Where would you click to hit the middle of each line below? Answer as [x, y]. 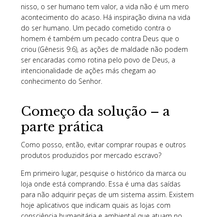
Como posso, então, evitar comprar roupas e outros [103, 145]
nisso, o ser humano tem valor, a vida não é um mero [105, 7]
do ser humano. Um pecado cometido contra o [96, 28]
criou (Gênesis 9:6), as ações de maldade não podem [104, 49]
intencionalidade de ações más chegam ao [88, 71]
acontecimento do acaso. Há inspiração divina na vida [105, 17]
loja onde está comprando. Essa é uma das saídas [101, 184]
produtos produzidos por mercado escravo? [91, 155]
